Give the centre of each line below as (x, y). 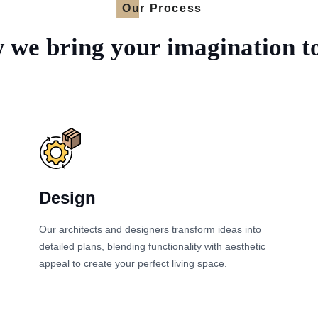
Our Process (162, 9)
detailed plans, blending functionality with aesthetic (152, 246)
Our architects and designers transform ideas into (150, 229)
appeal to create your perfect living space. (133, 263)
